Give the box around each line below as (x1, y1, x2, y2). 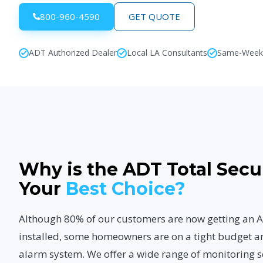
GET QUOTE (129, 11, 180, 23)
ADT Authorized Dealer (29, 47, 117, 59)
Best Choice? (66, 178, 186, 200)
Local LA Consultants (127, 47, 207, 59)
